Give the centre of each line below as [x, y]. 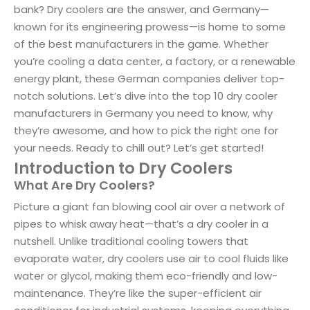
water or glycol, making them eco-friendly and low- [146, 276]
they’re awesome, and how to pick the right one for [146, 130]
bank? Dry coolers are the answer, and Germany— [142, 9]
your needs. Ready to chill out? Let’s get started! [139, 148]
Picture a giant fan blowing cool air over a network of [149, 207]
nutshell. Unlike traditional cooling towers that [131, 241]
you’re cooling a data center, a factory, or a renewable [155, 61]
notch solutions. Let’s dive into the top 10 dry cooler [146, 96]
